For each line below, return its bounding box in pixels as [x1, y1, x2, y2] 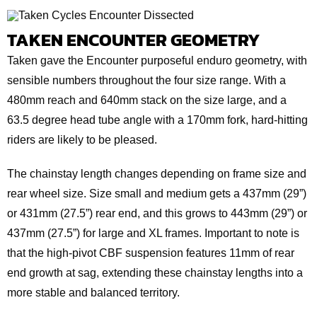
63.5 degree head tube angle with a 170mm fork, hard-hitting [7, 113, 308, 126]
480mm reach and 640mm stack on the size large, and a [7, 93, 287, 106]
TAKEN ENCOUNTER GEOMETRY [7, 25, 260, 53]
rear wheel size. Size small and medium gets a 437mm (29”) [7, 187, 306, 200]
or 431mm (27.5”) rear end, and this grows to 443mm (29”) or [7, 207, 307, 219]
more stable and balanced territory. [7, 286, 180, 299]
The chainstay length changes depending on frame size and [7, 167, 306, 180]
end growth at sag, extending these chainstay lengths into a [7, 266, 303, 279]
